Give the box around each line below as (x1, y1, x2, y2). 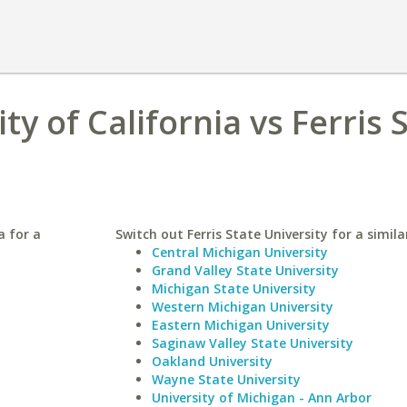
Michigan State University (151, 280, 316, 297)
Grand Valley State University (151, 262, 339, 279)
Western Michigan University (151, 298, 333, 315)
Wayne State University (151, 371, 301, 388)
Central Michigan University (151, 243, 328, 261)
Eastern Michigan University (151, 316, 330, 333)
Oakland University (151, 352, 273, 370)
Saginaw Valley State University (151, 334, 353, 352)
